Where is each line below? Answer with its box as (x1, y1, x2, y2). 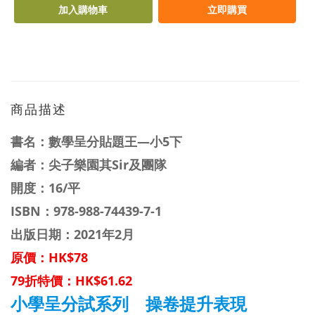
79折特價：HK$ (11, 272, 101, 289)
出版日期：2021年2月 (11, 226, 134, 243)
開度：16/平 (11, 179, 80, 196)
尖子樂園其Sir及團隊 (49, 156, 167, 173)
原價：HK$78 (11, 249, 88, 266)
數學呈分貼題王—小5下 (49, 133, 182, 150)
